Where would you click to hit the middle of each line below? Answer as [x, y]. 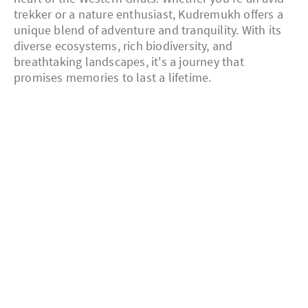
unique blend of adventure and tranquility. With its [148, 30]
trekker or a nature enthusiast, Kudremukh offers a [149, 14]
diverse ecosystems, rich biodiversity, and [123, 46]
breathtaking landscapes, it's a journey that [129, 62]
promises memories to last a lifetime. [113, 78]
